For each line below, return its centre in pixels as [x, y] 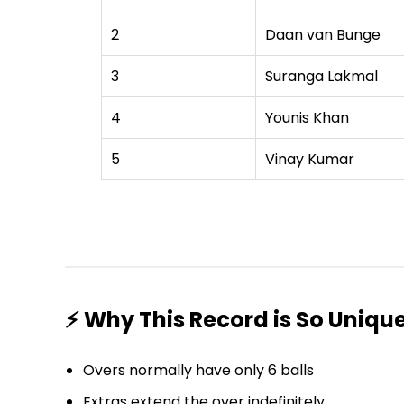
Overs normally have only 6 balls [198, 370]
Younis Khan [307, 117]
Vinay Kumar [310, 159]
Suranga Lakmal [321, 76]
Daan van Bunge [323, 34]
